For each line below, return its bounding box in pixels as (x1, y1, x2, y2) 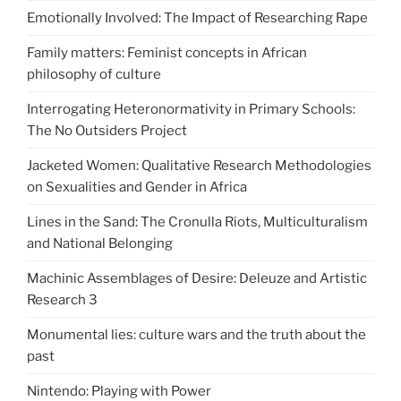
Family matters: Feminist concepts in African (27, 45, 307, 62)
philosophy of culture (27, 66, 161, 83)
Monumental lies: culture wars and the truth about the (27, 327, 366, 344)
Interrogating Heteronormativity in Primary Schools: (27, 101, 355, 118)
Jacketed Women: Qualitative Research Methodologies (27, 158, 371, 175)
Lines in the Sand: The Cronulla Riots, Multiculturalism (27, 214, 368, 231)
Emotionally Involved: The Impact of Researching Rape (27, 10, 368, 27)
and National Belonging (27, 235, 173, 252)
